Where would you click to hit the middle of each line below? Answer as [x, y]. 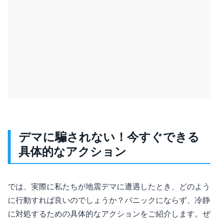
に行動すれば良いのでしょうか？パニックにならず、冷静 [109, 200]
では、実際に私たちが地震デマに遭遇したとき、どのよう [109, 186]
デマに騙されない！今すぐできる [109, 137]
